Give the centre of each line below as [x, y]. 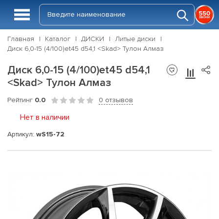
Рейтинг [21, 100]
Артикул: [22, 134]
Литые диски [135, 39]
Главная [21, 39]
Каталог [58, 39]
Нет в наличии [45, 117]
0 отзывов [116, 100]
